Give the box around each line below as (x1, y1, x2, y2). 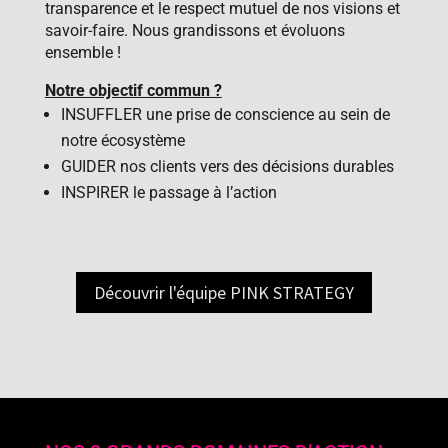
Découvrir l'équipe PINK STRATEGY (94, 280, 354, 304)
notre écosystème (60, 131, 185, 151)
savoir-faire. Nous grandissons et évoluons (44, 21, 345, 41)
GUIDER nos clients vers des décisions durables (60, 157, 394, 177)
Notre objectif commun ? (44, 81, 222, 101)
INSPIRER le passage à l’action (60, 183, 277, 203)
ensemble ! (44, 43, 121, 63)
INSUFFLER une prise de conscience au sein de (60, 105, 390, 125)
